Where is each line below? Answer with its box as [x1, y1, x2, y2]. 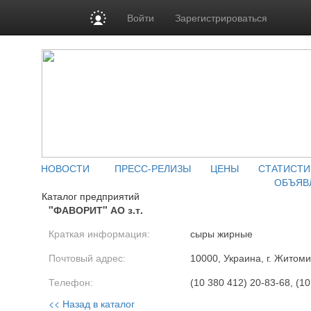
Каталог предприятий [42, 189, 140, 203]
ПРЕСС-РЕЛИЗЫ [115, 161, 191, 175]
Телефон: [49, 277, 93, 288]
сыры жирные [190, 228, 253, 239]
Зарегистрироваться [175, 10, 268, 24]
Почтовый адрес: [49, 253, 126, 264]
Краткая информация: [49, 228, 150, 239]
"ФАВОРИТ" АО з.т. [49, 203, 143, 217]
